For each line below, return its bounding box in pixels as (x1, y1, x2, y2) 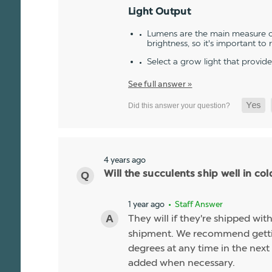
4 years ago (104, 154, 146, 165)
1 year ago (128, 199, 165, 209)
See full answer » (128, 79, 192, 89)
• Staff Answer (166, 199, 223, 209)
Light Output (128, 7, 191, 18)
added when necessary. (128, 256, 235, 268)
